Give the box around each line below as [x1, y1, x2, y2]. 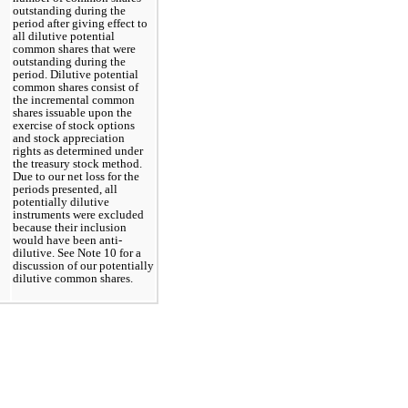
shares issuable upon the [13, 105, 132, 119]
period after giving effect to [13, 15, 148, 30]
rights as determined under [13, 143, 143, 158]
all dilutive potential [13, 28, 115, 43]
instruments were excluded [13, 207, 144, 221]
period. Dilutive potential [13, 66, 138, 81]
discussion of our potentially [13, 258, 154, 272]
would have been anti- [13, 232, 122, 247]
